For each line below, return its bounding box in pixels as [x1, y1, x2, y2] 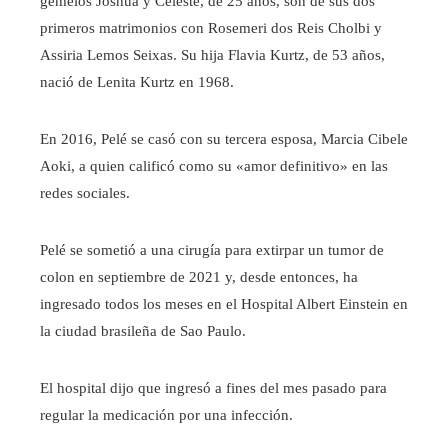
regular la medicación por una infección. [40, 407, 293, 424]
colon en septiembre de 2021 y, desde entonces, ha [40, 269, 358, 286]
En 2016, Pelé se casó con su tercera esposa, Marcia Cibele [40, 131, 408, 148]
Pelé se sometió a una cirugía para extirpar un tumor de [40, 242, 384, 259]
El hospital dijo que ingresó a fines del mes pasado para [40, 380, 387, 397]
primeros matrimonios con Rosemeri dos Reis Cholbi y [40, 20, 382, 37]
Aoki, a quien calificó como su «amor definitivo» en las [40, 158, 388, 175]
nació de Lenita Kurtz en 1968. [40, 74, 234, 91]
